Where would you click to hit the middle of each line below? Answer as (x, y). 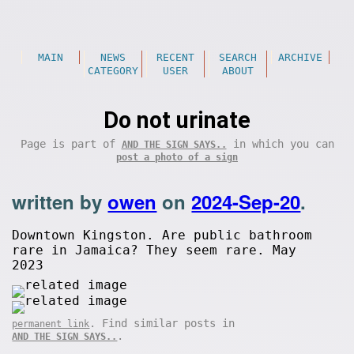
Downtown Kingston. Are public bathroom (162, 235)
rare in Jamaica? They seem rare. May (154, 250)
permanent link (51, 324)
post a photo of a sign (177, 157)
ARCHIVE (300, 57)
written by (60, 201)
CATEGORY (113, 71)
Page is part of (71, 144)
